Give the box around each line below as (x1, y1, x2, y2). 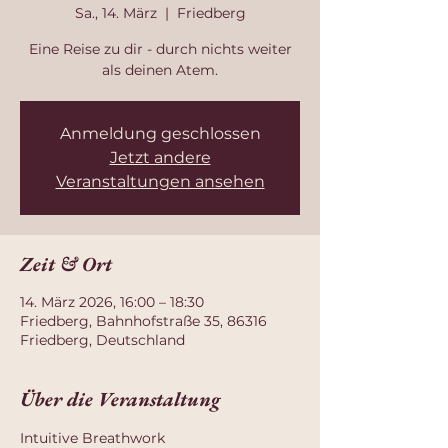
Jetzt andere (109, 148, 211, 167)
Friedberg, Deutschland (20, 331, 185, 349)
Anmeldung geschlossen (59, 124, 261, 143)
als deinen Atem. (102, 61, 218, 79)
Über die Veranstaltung (20, 386, 220, 412)
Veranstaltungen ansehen (55, 172, 265, 191)
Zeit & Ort (20, 251, 112, 277)
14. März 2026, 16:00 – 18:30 (20, 293, 204, 311)
